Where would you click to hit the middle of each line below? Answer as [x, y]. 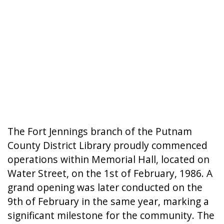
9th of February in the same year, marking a [108, 201]
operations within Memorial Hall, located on [108, 159]
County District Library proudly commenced [107, 145]
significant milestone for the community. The [111, 215]
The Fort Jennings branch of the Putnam [100, 131]
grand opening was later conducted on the [105, 187]
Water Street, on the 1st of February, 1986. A [110, 173]
